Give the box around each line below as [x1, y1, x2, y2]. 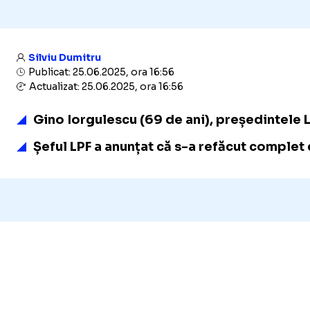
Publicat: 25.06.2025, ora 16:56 [26, 66, 174, 78]
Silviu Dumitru [28, 51, 101, 64]
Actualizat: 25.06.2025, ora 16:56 [27, 80, 183, 93]
